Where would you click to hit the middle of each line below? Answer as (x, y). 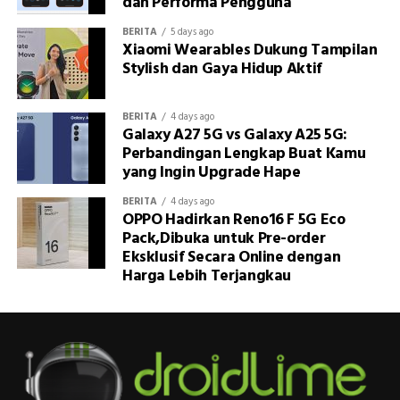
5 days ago (192, 32)
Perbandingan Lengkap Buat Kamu (244, 154)
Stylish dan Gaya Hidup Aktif (222, 69)
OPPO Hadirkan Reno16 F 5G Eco (233, 220)
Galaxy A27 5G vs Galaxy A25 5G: (234, 135)
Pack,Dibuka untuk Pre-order (224, 238)
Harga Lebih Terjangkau (207, 276)
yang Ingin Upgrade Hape (211, 172)
